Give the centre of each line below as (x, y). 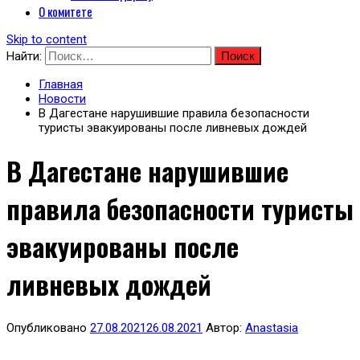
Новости (62, 99)
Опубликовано (48, 327)
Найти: (24, 56)
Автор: (224, 327)
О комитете (65, 11)
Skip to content (47, 39)
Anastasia (272, 327)
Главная (61, 84)
